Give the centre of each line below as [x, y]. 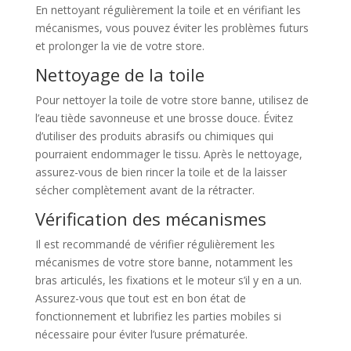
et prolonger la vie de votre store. [119, 46]
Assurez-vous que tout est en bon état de [140, 298]
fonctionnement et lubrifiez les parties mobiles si [158, 316]
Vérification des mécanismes [150, 219]
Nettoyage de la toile [119, 74]
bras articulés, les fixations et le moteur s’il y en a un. [168, 280]
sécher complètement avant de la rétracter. [145, 190]
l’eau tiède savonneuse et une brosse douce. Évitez [164, 118]
